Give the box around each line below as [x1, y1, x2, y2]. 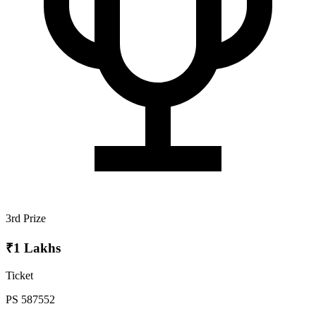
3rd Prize [6, 212, 46, 225]
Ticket [6, 269, 33, 281]
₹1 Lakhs [6, 241, 61, 256]
